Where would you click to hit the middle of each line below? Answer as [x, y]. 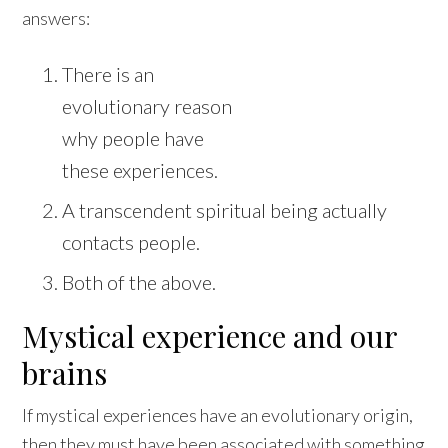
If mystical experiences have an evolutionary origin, [218, 415]
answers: [56, 18]
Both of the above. [139, 282]
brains [65, 373]
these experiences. [140, 170]
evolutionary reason [147, 106]
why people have [133, 138]
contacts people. [131, 242]
